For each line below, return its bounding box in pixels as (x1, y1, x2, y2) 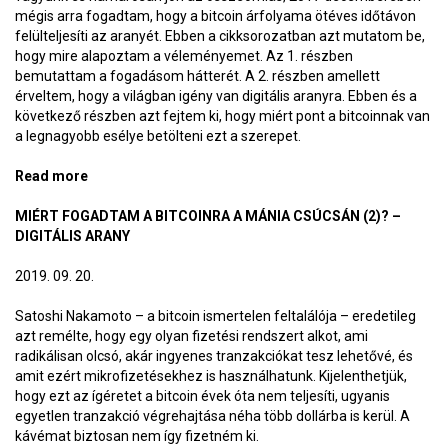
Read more (15, 168, 88, 184)
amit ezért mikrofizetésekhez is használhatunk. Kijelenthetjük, (15, 368, 407, 384)
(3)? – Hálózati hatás (88, 188, 225, 204)
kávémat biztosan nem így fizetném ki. (15, 428, 259, 444)
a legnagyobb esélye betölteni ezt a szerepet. (15, 128, 301, 144)
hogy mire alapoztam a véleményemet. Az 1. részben (15, 48, 353, 64)
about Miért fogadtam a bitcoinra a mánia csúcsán (88, 168, 422, 184)
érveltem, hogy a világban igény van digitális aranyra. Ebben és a (15, 88, 417, 104)
